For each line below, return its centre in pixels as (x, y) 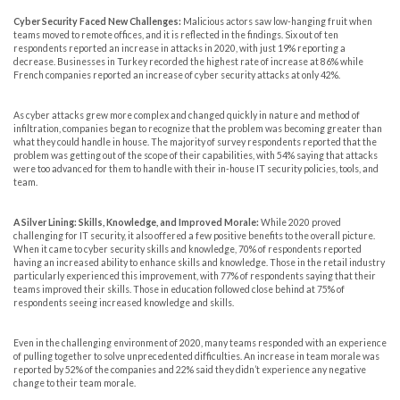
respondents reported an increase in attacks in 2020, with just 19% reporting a (179, 49)
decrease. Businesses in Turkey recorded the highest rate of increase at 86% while (188, 62)
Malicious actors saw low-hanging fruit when (277, 22)
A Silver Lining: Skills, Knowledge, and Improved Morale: (136, 223)
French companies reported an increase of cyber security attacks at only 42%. (177, 75)
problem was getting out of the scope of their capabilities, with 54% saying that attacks (196, 156)
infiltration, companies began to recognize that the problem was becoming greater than (198, 129)
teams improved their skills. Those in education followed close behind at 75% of (179, 290)
